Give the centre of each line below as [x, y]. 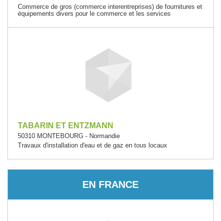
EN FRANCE [110, 184]
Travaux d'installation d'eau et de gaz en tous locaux [92, 145]
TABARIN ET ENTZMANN [66, 126]
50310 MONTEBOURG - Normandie [69, 136]
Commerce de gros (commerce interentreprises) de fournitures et [110, 7]
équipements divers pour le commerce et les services [94, 14]
